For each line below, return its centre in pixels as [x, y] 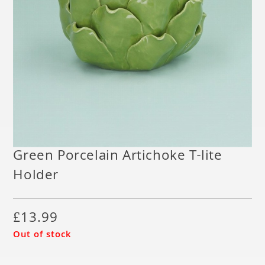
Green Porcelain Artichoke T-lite [118, 157]
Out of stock [43, 235]
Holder [36, 176]
